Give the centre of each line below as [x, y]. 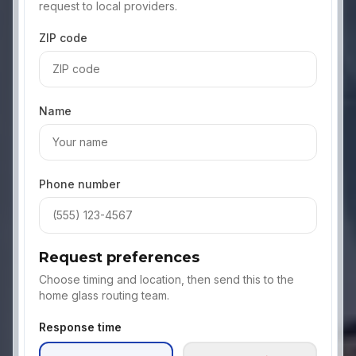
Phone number [79, 184]
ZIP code [63, 38]
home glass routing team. [104, 295]
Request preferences [119, 257]
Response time [80, 327]
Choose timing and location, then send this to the [166, 279]
